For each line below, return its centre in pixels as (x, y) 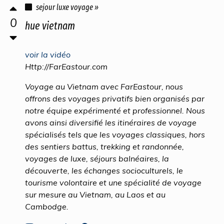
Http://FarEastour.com (66, 66)
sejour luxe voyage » (67, 7)
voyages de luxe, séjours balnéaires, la (97, 158)
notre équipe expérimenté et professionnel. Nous (115, 110)
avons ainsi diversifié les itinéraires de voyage (111, 122)
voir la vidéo (48, 54)
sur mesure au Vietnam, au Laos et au (95, 194)
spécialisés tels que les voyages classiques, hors (115, 134)
